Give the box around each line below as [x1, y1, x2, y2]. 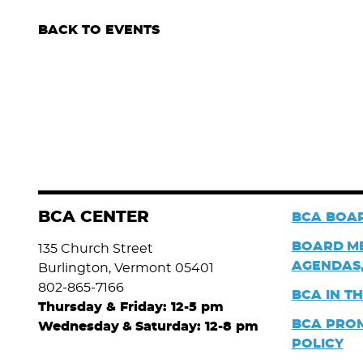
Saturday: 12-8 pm [135, 320, 258, 333]
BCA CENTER [38, 209, 149, 225]
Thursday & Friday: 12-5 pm [38, 301, 224, 314]
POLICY [291, 337, 344, 350]
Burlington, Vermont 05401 [38, 262, 214, 275]
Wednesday [38, 320, 119, 333]
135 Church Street [38, 242, 153, 255]
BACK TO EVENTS [38, 23, 160, 36]
